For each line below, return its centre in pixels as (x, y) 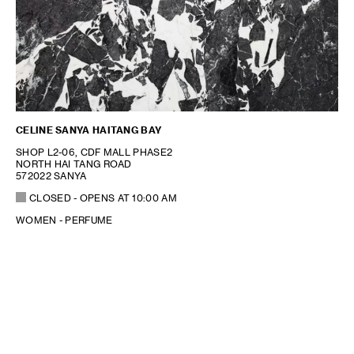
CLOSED (50, 198)
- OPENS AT (102, 198)
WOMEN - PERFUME (64, 220)
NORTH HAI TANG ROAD (74, 164)
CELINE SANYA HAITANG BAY (89, 130)
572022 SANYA (51, 175)
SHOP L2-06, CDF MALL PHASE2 (94, 152)
